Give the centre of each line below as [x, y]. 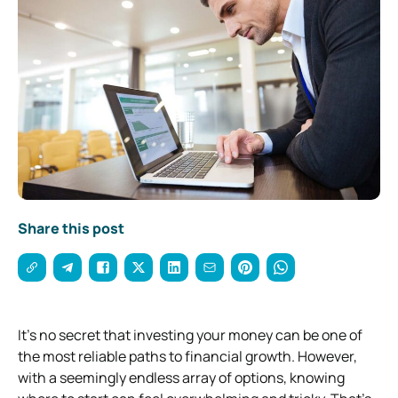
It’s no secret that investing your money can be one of [190, 334]
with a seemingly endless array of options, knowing [181, 377]
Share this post [71, 228]
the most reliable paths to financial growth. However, [187, 356]
